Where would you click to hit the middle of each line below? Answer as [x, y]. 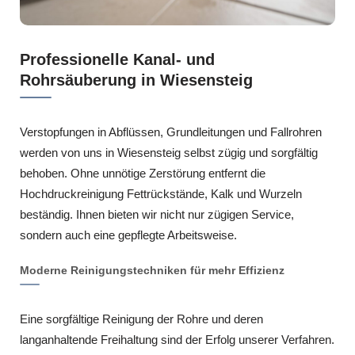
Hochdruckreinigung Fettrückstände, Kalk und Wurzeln [161, 194]
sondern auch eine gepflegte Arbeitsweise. [128, 235]
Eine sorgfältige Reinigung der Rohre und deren [141, 319]
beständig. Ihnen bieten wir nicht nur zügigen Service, [157, 214]
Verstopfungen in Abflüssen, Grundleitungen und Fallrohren [171, 132]
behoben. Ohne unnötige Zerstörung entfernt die [143, 173]
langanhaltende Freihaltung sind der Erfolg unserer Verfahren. [177, 340]
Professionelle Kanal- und [117, 59]
